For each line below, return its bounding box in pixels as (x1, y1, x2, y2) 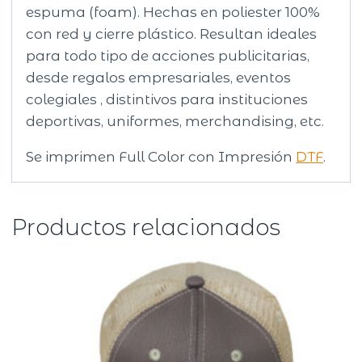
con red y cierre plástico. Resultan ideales (26, 25, 318, 42)
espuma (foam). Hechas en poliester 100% (26, 3, 321, 20)
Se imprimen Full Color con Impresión (26, 148, 297, 165)
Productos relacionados (11, 213, 281, 241)
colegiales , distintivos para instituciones (26, 90, 309, 107)
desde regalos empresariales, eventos (26, 69, 292, 86)
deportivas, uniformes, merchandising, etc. (26, 112, 325, 129)
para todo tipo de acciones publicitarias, (26, 47, 310, 64)
